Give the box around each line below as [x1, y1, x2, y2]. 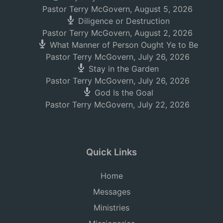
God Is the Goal [94, 88, 153, 98]
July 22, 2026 [137, 100, 190, 110]
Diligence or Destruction [78, 16, 170, 26]
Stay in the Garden [89, 64, 159, 74]
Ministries [94, 203, 129, 213]
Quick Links [86, 146, 137, 158]
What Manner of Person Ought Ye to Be [49, 40, 198, 50]
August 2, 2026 [134, 28, 193, 38]
